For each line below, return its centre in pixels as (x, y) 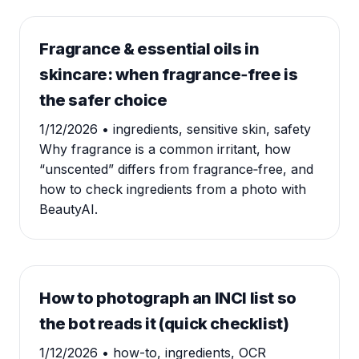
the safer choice (103, 100)
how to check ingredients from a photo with (173, 189)
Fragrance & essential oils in (149, 49)
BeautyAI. (69, 209)
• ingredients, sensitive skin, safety (206, 129)
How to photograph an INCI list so (168, 298)
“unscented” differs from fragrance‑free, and (176, 169)
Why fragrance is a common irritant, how (165, 149)
